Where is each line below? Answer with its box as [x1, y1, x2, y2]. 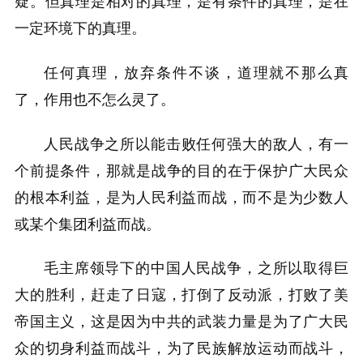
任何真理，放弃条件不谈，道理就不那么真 [44, 65, 348, 81]
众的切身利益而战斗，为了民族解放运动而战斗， [15, 340, 348, 357]
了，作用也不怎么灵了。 [15, 92, 175, 108]
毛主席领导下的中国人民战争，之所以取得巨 [44, 260, 348, 277]
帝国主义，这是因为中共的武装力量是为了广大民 [15, 314, 348, 331]
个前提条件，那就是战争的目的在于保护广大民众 [15, 162, 348, 179]
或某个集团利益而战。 [15, 216, 160, 233]
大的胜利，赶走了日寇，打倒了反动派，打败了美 [15, 287, 348, 304]
